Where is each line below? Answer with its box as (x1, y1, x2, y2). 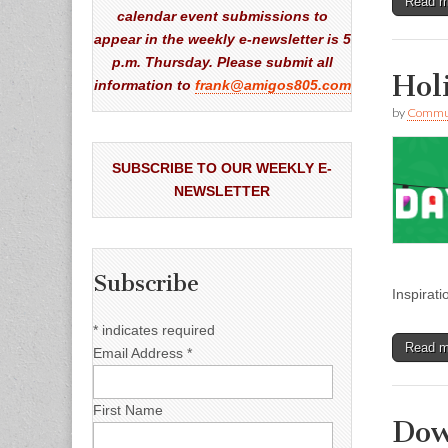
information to (93, 76, 195, 93)
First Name (93, 401, 163, 418)
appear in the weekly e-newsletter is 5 (93, 30, 351, 47)
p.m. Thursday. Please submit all (111, 53, 333, 70)
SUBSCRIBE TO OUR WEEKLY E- (112, 159, 332, 176)
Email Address (93, 344, 187, 361)
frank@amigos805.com (194, 76, 351, 93)
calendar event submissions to (116, 7, 328, 24)
